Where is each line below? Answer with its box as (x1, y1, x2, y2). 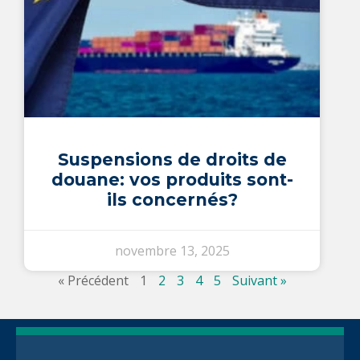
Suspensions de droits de (57, 149, 287, 170)
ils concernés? (106, 189, 238, 210)
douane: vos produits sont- (51, 169, 293, 190)
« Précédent (57, 271, 129, 289)
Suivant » (231, 271, 287, 289)
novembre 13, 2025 (114, 241, 230, 260)
